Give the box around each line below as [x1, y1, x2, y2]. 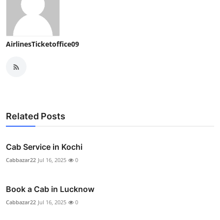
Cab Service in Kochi [6, 142, 82, 152]
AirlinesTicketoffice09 [6, 39, 79, 49]
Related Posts [6, 111, 65, 122]
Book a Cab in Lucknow [6, 184, 94, 194]
